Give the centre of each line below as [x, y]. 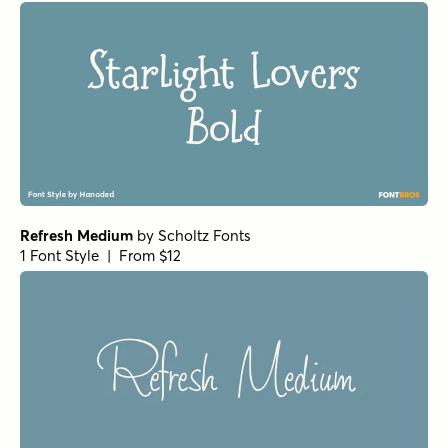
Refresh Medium [76, 236]
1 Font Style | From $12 [100, 256]
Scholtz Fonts [204, 236]
